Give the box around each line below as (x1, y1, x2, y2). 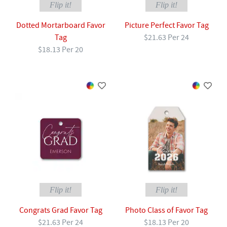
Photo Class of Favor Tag (125, 205, 208, 215)
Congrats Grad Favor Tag (19, 205, 102, 215)
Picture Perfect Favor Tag (124, 20, 209, 30)
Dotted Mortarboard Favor (16, 20, 105, 30)
